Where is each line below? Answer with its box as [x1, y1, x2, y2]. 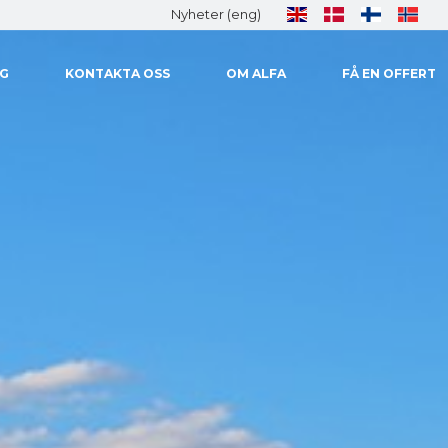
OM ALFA [225, 66, 286, 81]
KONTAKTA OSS [64, 66, 170, 81]
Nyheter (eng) [168, 6, 261, 22]
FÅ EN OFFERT [341, 66, 436, 81]
